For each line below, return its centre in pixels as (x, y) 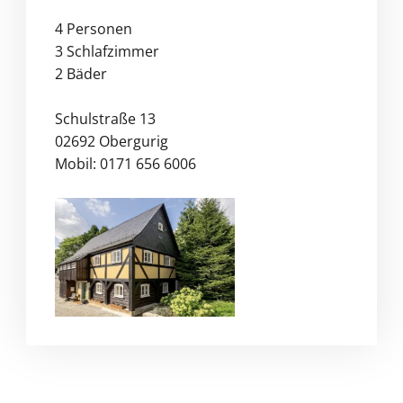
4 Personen (93, 28)
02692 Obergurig (111, 141)
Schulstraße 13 (105, 118)
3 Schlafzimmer (107, 51)
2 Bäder (81, 73)
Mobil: (77, 163)
